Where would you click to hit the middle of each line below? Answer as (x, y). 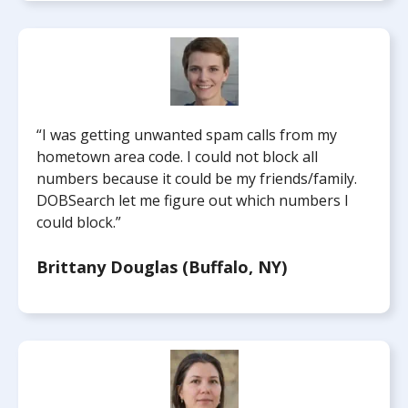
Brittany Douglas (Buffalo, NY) (162, 267)
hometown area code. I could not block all (177, 157)
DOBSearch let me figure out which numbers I (193, 200)
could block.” (79, 222)
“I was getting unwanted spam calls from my (187, 135)
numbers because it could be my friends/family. (197, 178)
